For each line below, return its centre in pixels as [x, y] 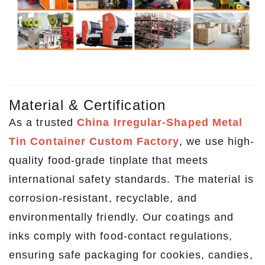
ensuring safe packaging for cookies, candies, [131, 255]
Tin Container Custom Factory [94, 141]
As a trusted [43, 122]
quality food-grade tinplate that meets [109, 160]
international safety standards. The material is [131, 179]
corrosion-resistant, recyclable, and [103, 198]
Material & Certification [87, 105]
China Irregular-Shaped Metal [160, 122]
